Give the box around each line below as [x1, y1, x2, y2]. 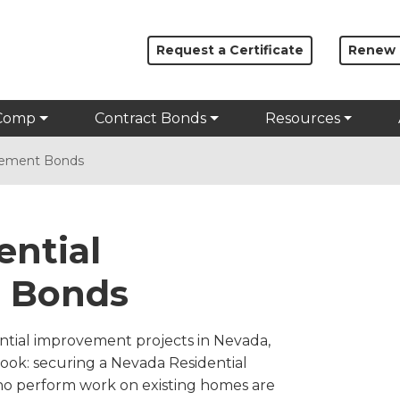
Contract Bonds [95, 110, 207, 127]
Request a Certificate [156, 41, 304, 58]
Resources [264, 110, 340, 127]
